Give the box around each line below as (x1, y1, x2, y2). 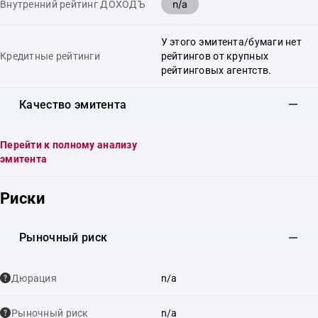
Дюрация (11, 272, 57, 284)
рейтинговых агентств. (160, 65, 272, 76)
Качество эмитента (19, 97, 127, 111)
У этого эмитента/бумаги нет (160, 36, 302, 48)
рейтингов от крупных (160, 50, 269, 62)
